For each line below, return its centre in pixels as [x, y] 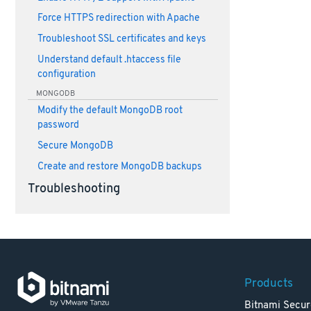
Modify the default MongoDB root [110, 111]
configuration [66, 74]
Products [269, 284]
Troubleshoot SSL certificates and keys [121, 40]
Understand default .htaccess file [109, 60]
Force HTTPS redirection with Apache [118, 19]
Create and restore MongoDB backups [119, 167]
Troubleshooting [74, 189]
